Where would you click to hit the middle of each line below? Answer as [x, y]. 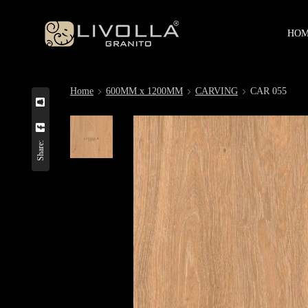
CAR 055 [268, 91]
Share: [41, 151]
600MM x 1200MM [144, 91]
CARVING [217, 91]
